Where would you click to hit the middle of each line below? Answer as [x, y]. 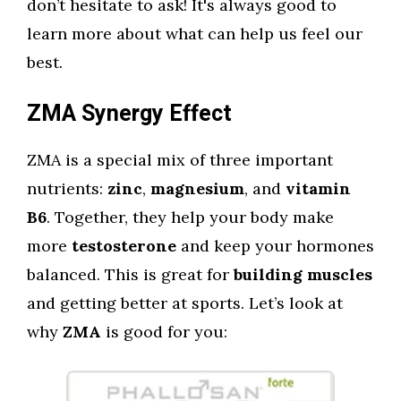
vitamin [318, 188]
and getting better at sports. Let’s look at [185, 303]
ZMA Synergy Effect [129, 114]
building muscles [303, 274]
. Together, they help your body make [190, 217]
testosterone [124, 246]
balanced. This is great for [130, 274]
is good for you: [164, 332]
